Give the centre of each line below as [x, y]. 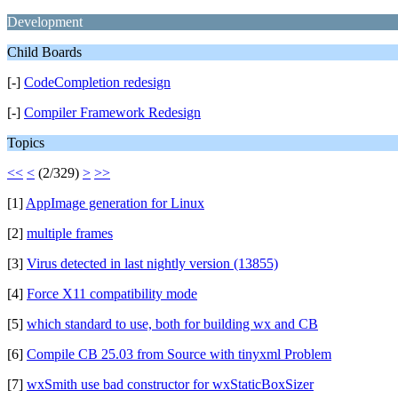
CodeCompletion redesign [97, 82]
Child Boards [44, 52]
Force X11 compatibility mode [112, 294]
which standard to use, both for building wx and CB [172, 324]
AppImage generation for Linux [115, 203]
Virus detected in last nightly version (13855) [152, 263]
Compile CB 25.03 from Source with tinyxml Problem [179, 354]
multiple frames [70, 233]
